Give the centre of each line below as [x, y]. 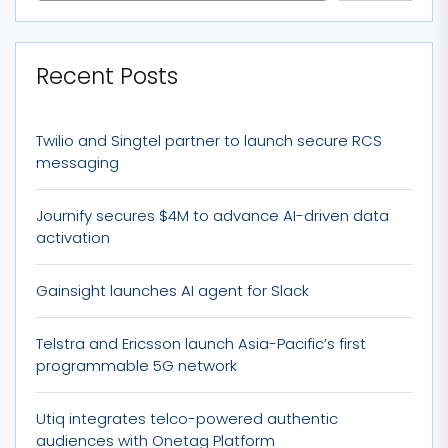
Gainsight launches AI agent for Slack [172, 290]
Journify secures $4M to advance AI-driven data [212, 215]
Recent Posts [107, 75]
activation [73, 237]
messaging [77, 162]
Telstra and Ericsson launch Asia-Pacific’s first [201, 343]
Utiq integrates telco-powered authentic [187, 418]
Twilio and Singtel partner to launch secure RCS [209, 140]
